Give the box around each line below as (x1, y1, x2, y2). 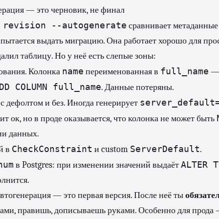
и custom (92, 144, 130, 154)
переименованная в (84, 66, 160, 77)
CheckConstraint (12, 144, 92, 154)
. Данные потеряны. (101, 82, 174, 92)
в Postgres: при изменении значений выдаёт (14, 160, 181, 170)
